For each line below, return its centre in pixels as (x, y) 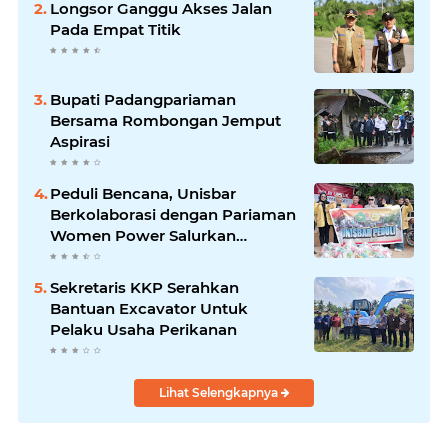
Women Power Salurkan (143, 235)
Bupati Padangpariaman (143, 99)
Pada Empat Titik (115, 29)
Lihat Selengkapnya (219, 392)
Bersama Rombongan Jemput (165, 120)
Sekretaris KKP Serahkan (144, 287)
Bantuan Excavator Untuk (149, 308)
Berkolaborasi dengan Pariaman (173, 214)
